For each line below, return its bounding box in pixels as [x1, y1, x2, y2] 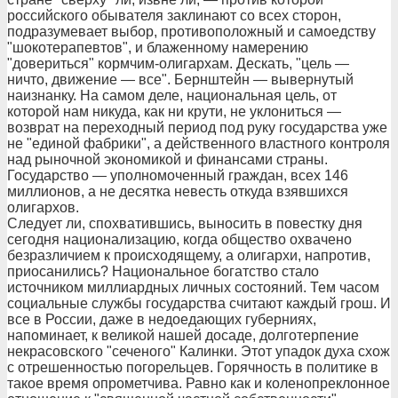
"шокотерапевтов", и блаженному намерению [7, 40, 308, 55]
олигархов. [7, 200, 79, 215]
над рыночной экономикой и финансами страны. [7, 152, 328, 167]
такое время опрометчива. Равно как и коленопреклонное [7, 376, 390, 391]
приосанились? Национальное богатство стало [7, 264, 319, 279]
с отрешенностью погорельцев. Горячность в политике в [7, 360, 378, 375]
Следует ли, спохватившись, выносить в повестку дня [7, 216, 362, 231]
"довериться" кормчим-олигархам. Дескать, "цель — [7, 56, 349, 71]
